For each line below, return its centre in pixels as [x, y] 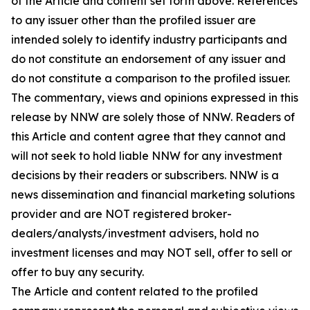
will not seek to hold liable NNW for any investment [147, 156]
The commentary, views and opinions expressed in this [155, 98]
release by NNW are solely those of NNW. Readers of [153, 117]
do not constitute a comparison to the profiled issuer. [151, 78]
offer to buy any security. [77, 272]
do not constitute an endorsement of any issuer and [148, 59]
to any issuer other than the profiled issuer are [134, 20]
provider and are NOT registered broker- [121, 214]
